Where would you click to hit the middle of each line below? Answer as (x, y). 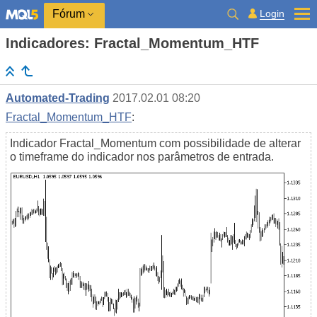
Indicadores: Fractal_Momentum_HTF (132, 43)
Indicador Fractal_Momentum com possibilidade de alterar (155, 144)
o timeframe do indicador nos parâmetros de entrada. (142, 157)
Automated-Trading (58, 98)
